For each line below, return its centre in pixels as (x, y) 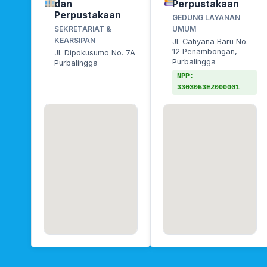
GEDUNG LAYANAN (207, 18)
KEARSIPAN (75, 40)
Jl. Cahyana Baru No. (210, 41)
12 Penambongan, (205, 52)
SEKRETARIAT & (83, 29)
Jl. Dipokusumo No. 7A (95, 53)
